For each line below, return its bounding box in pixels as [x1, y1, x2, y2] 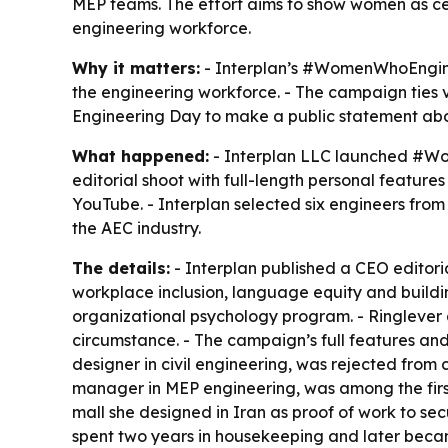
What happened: [72, 145, 209, 166]
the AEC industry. [72, 217, 201, 238]
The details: [72, 257, 170, 278]
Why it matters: [72, 57, 200, 78]
